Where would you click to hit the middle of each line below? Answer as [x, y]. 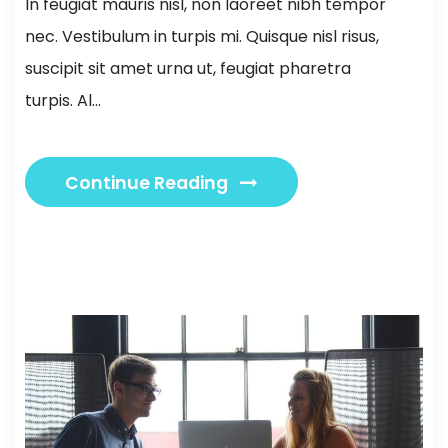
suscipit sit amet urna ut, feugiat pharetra [188, 68]
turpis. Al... [63, 100]
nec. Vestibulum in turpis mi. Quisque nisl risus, [202, 36]
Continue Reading [148, 182]
